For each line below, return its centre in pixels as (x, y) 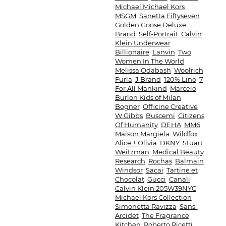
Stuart (192, 143)
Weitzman (132, 152)
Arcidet (127, 215)
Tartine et (182, 170)
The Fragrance (165, 215)
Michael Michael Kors (150, 7)
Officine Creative (170, 106)
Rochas (160, 161)
